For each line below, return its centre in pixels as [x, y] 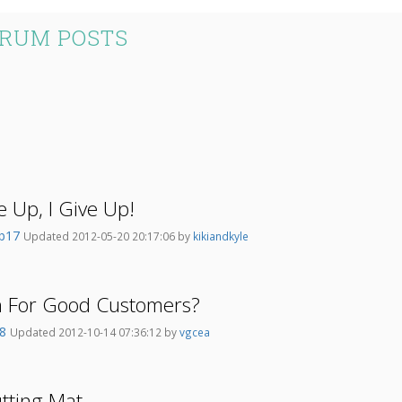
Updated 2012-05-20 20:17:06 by [108, 236]
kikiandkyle [221, 236]
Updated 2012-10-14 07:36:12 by [95, 332]
